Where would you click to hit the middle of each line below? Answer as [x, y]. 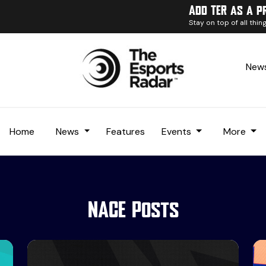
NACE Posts [133, 211]
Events [178, 131]
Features [126, 131]
